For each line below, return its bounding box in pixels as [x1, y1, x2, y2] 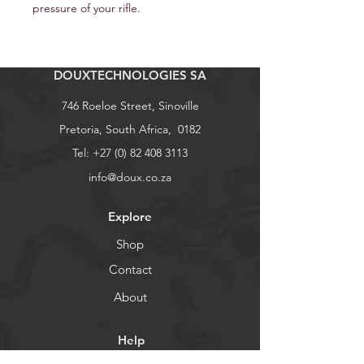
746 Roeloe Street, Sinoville [61, 97, 199, 113]
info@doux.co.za [89, 169, 171, 184]
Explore [108, 208, 152, 224]
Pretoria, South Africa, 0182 [59, 121, 201, 136]
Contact [108, 261, 152, 277]
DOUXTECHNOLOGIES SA [54, 67, 206, 83]
